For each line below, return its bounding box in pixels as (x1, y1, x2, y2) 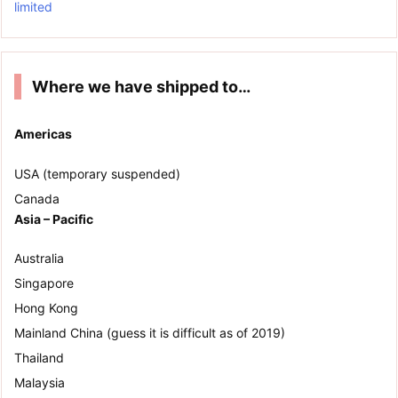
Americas (14, 126, 72, 142)
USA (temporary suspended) (14, 165, 180, 181)
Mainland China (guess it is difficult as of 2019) (14, 324, 285, 340)
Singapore (14, 275, 74, 291)
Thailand (14, 349, 64, 365)
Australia (14, 250, 64, 266)
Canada (14, 190, 60, 206)
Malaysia (14, 374, 65, 390)
